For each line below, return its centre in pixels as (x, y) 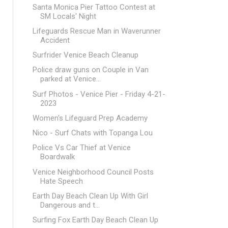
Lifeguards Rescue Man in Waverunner (96, 31)
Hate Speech (61, 181)
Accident (55, 40)
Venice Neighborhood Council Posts (93, 172)
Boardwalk (57, 157)
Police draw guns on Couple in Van (90, 70)
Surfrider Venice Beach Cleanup (85, 55)
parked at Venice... (70, 79)
